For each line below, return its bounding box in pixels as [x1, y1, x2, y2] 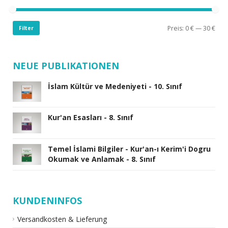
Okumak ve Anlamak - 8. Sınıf [48, 154, 156, 164]
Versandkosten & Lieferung [17, 214, 107, 224]
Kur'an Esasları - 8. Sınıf [48, 112, 133, 123]
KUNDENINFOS [13, 194, 82, 207]
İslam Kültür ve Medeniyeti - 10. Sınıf [48, 81, 182, 91]
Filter [19, 24, 34, 32]
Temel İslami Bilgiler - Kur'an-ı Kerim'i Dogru [48, 144, 211, 154]
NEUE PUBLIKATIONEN [13, 59, 119, 72]
